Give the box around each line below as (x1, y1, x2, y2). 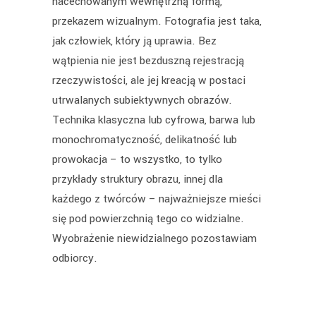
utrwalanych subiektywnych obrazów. (52, 92, 232, 109)
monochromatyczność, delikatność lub (52, 132, 237, 148)
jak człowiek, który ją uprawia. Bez (52, 33, 217, 49)
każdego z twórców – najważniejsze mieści (52, 191, 261, 207)
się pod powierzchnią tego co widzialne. (52, 211, 244, 227)
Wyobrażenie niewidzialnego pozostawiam (52, 231, 257, 247)
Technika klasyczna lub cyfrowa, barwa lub (52, 112, 255, 128)
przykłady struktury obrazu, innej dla (52, 171, 223, 188)
